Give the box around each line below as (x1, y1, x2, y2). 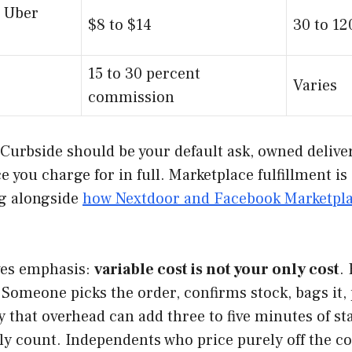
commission (88, 86, 174, 108)
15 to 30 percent (88, 63, 200, 84)
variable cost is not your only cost (94, 258, 339, 280)
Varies (293, 75, 337, 96)
